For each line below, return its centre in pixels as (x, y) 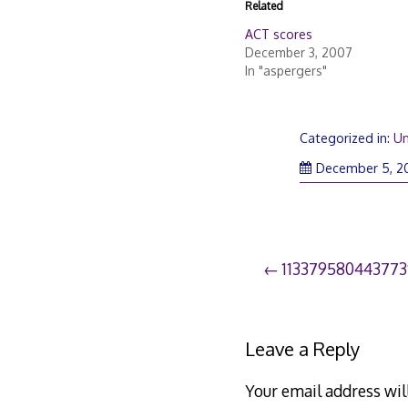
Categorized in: (347, 138)
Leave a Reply (302, 349)
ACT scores (278, 34)
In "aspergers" (286, 70)
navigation (319, 309)
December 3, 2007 (298, 52)
